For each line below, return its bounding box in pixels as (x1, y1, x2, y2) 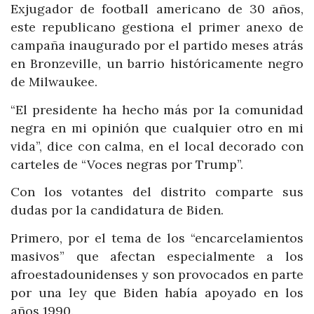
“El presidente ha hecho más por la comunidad (11, 101, 303, 118)
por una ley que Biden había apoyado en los (11, 284, 303, 301)
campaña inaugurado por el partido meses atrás (11, 37, 303, 54)
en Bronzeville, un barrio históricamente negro (11, 55, 303, 72)
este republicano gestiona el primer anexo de (11, 19, 303, 36)
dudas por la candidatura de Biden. (11, 202, 224, 219)
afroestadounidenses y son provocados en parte (11, 266, 303, 282)
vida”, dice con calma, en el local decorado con (11, 137, 303, 154)
